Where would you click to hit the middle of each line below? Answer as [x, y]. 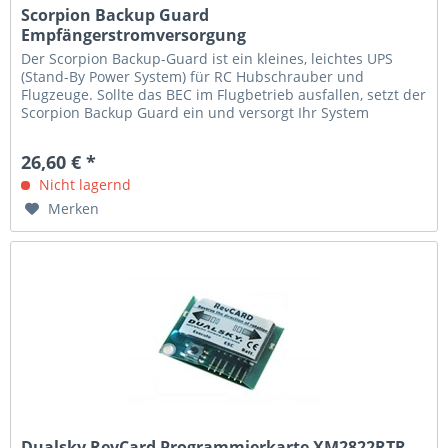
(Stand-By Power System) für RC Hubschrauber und [193, 76]
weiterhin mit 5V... [82, 130]
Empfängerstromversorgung [134, 34]
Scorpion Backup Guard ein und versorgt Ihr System [195, 112]
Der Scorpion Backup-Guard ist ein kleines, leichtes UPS [207, 58]
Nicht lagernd [83, 184]
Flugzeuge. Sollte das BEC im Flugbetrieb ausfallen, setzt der [224, 94]
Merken [74, 208]
